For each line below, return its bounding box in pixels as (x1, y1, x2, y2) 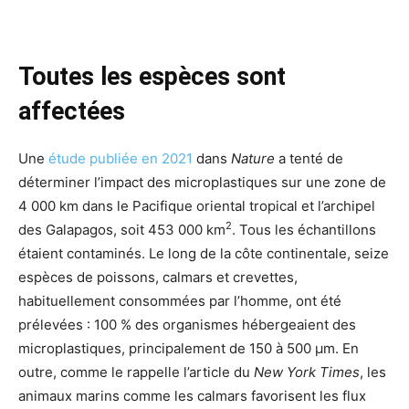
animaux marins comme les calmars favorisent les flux (18, 386, 366, 404)
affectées (18, 96, 125, 126)
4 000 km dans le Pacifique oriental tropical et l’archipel (18, 196, 375, 215)
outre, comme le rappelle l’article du (18, 362, 254, 381)
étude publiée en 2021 (48, 149, 193, 167)
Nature (231, 149, 275, 167)
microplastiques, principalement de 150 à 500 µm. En (18, 339, 359, 357)
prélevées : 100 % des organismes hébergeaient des (18, 315, 356, 333)
